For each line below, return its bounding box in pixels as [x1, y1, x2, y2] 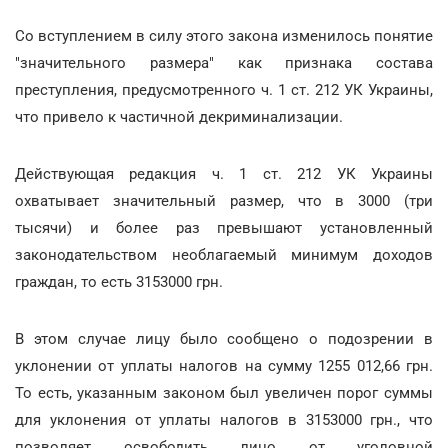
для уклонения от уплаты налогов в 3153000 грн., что [15, 411, 433, 429]
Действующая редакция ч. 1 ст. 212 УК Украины [15, 165, 433, 183]
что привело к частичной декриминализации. [15, 108, 343, 126]
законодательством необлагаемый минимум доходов [15, 246, 433, 264]
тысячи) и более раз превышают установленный [15, 219, 433, 237]
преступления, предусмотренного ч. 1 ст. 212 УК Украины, [15, 81, 433, 99]
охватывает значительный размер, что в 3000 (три [15, 192, 433, 210]
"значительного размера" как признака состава [15, 54, 433, 72]
